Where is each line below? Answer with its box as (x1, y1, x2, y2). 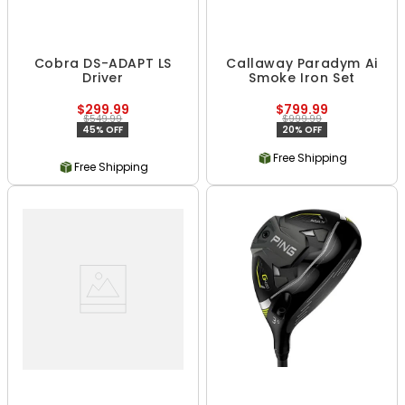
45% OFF (82, 123, 124, 137)
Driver (82, 69, 124, 87)
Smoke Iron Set (249, 69, 355, 87)
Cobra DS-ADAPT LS (33, 54, 172, 72)
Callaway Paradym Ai (226, 54, 378, 72)
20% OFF (282, 123, 323, 137)
